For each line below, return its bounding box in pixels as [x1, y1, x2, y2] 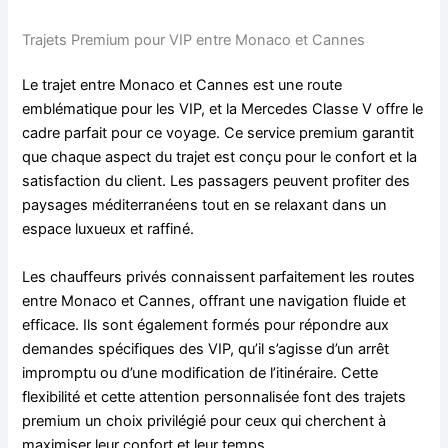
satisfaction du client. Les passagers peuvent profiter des [22, 172, 411, 191]
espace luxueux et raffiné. [22, 220, 195, 239]
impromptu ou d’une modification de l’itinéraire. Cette [22, 363, 379, 382]
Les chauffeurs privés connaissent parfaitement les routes [22, 267, 416, 286]
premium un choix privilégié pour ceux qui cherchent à [22, 411, 387, 430]
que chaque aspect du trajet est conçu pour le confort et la [22, 148, 418, 167]
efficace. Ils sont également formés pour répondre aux [22, 315, 390, 334]
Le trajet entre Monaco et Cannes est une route [22, 76, 343, 95]
